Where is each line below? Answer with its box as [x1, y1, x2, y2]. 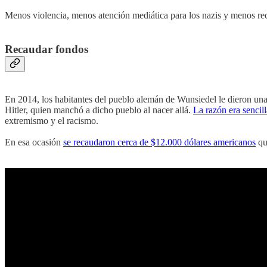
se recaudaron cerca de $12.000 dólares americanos [63, 136, 256, 147]
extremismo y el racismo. [5, 115, 98, 126]
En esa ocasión [5, 136, 63, 147]
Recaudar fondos [5, 43, 88, 56]
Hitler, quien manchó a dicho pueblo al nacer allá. [5, 104, 193, 115]
